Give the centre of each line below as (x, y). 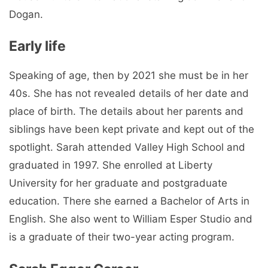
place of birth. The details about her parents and (126, 112)
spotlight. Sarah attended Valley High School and (127, 147)
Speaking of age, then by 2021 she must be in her (129, 76)
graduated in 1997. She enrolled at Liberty (111, 165)
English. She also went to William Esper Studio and (131, 219)
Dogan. (26, 14)
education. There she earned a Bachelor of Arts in (129, 201)
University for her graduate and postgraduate (118, 183)
